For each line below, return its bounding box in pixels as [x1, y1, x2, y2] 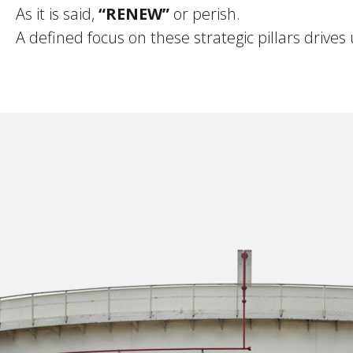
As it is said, [16, 3, 98, 24]
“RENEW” [98, 3, 169, 24]
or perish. [169, 3, 240, 24]
